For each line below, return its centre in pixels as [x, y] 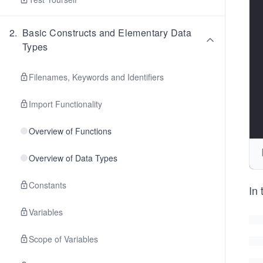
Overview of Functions [70, 131]
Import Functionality [65, 104]
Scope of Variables [63, 239]
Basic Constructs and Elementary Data [107, 33]
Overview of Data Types [73, 158]
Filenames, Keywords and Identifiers [96, 77]
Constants [48, 185]
